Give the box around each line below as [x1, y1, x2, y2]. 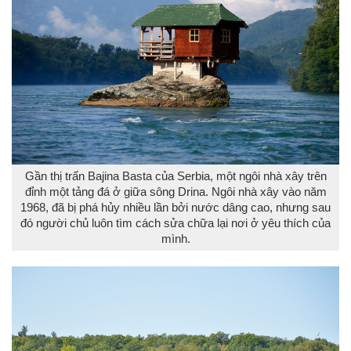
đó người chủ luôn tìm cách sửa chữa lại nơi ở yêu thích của [20, 216, 331, 230]
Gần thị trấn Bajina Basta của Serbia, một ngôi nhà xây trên [24, 169, 327, 183]
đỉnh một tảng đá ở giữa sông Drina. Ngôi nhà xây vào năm [24, 185, 327, 198]
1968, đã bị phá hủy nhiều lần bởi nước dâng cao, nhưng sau [20, 201, 331, 214]
